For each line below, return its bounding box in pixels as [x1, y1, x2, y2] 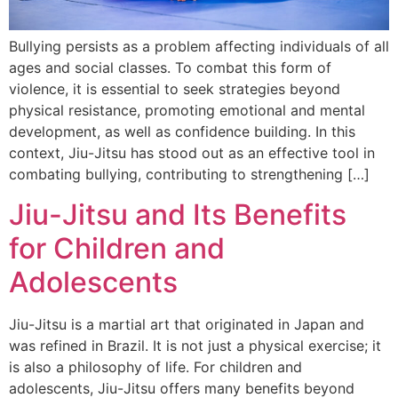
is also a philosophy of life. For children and [9, 357, 302, 376]
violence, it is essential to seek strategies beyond [9, 80, 340, 99]
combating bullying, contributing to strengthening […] [9, 165, 370, 184]
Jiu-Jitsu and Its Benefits [9, 196, 346, 232]
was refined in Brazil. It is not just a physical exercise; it [9, 336, 381, 354]
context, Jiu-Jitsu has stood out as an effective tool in [9, 144, 375, 163]
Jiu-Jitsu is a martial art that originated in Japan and [9, 314, 364, 333]
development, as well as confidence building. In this [9, 123, 355, 141]
